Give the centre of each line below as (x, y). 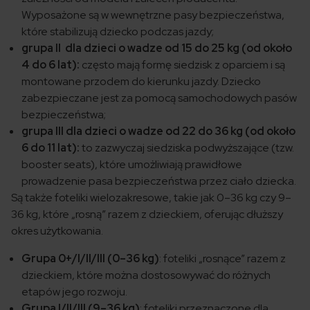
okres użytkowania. (58, 231)
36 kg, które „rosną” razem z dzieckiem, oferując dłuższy (147, 215)
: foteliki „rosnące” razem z (222, 259)
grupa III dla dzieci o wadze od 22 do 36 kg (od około (158, 131)
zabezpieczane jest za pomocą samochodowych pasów (159, 98)
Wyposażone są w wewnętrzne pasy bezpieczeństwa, (153, 15)
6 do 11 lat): (51, 148)
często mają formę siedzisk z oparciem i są (182, 65)
